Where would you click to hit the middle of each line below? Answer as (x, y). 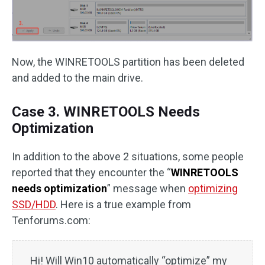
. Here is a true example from (123, 205)
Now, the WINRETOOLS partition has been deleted (128, 62)
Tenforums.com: (51, 221)
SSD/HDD (34, 205)
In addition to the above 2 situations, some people (128, 157)
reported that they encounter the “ (91, 173)
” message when (148, 189)
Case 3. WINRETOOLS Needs (106, 112)
